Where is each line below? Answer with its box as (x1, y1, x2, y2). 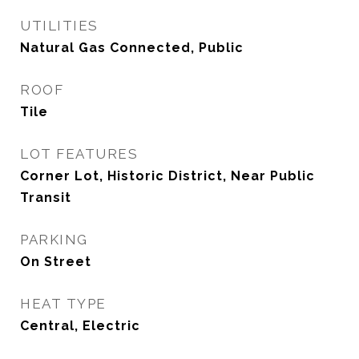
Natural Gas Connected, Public (20, 40, 244, 55)
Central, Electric (20, 318, 140, 333)
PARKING (20, 232, 88, 248)
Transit (20, 190, 71, 205)
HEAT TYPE (20, 296, 107, 312)
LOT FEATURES (20, 146, 138, 162)
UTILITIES (20, 18, 99, 34)
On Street (20, 254, 91, 269)
